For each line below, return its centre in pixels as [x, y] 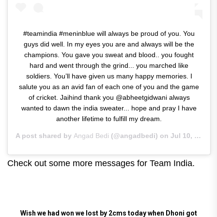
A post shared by [45, 136]
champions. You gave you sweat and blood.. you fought [109, 55]
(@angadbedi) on [140, 136]
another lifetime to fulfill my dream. [109, 119]
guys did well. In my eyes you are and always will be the [109, 44]
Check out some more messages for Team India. [101, 163]
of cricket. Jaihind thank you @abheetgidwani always [109, 98]
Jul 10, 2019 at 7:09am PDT [182, 136]
